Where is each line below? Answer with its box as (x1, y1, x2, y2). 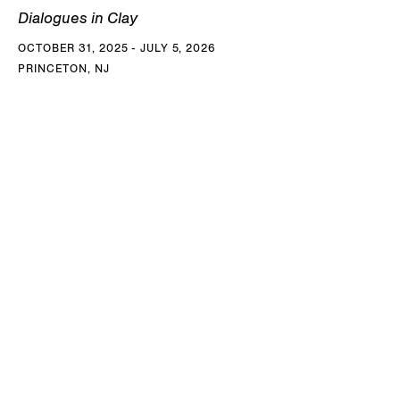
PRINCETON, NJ (18, 61, 110, 75)
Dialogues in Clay (18, 7, 137, 28)
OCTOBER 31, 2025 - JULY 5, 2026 (18, 40, 216, 54)
